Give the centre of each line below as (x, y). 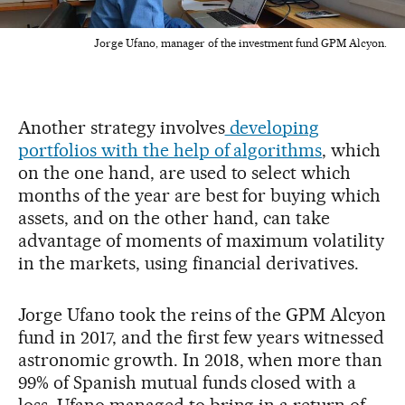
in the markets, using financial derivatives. (189, 264)
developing (272, 128)
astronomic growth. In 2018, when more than (201, 360)
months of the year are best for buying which (200, 196)
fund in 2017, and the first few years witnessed (202, 338)
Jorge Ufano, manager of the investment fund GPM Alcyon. (240, 43)
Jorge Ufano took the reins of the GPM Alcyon (202, 315)
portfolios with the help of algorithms (170, 151)
